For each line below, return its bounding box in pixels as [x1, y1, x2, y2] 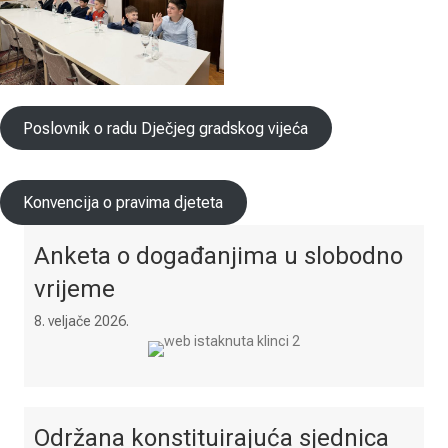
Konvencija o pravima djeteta [23, 193, 224, 213]
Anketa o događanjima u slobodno [34, 241, 403, 270]
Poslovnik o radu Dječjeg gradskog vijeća [23, 118, 309, 138]
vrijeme [34, 274, 115, 303]
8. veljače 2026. [34, 312, 129, 329]
